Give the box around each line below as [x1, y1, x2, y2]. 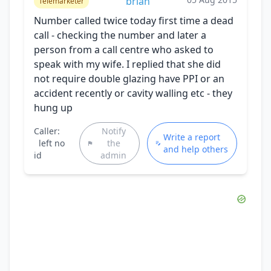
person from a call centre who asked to [34, 42, 214, 56]
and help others [163, 143, 229, 155]
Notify [101, 125, 126, 137]
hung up [34, 100, 73, 114]
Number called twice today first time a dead [34, 13, 233, 27]
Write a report [163, 131, 221, 143]
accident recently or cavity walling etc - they [34, 86, 232, 100]
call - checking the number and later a [34, 28, 206, 42]
